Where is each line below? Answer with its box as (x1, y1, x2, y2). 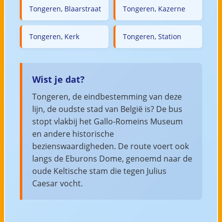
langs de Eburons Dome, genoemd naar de (32, 153, 192, 164)
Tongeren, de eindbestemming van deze (32, 91, 182, 102)
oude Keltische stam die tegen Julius (32, 165, 166, 176)
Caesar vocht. (32, 177, 83, 189)
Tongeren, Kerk (29, 31, 79, 41)
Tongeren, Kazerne (123, 3, 185, 13)
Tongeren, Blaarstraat (29, 3, 101, 13)
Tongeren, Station (123, 31, 181, 41)
